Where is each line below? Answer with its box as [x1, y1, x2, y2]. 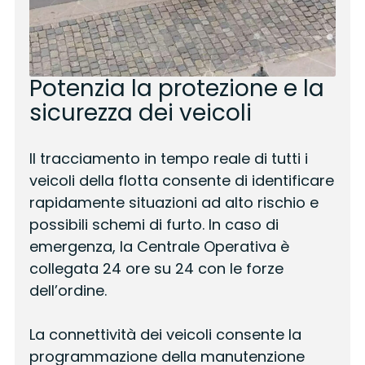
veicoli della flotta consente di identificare [29, 170, 334, 191]
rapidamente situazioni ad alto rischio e [29, 192, 319, 213]
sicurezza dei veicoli [29, 97, 252, 130]
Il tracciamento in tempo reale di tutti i [29, 148, 308, 169]
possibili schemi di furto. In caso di [29, 214, 279, 235]
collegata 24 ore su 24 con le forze [29, 258, 284, 279]
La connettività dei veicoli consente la [29, 324, 301, 345]
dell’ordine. [29, 280, 107, 301]
